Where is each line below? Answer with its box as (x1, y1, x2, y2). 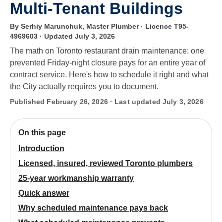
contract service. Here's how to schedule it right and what (10, 70, 209, 79)
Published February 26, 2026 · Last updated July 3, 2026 (10, 98, 204, 106)
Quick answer (18, 189, 69, 197)
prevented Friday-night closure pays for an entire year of (10, 58, 205, 67)
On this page (18, 128, 66, 137)
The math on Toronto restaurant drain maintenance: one (10, 47, 204, 55)
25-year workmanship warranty (18, 174, 134, 182)
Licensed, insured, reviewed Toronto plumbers (18, 159, 193, 167)
